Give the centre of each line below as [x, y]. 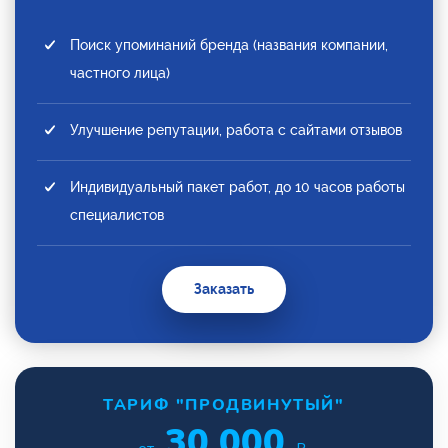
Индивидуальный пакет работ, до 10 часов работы [237, 186]
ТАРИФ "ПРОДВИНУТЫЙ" [224, 404]
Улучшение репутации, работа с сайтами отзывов [236, 129]
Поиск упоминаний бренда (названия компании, [229, 44]
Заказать [224, 288]
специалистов [117, 214]
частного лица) [120, 72]
